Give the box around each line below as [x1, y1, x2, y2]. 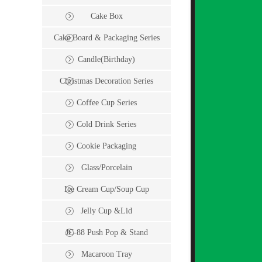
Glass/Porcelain [81, 163, 132, 173]
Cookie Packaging [77, 142, 136, 151]
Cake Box [90, 12, 123, 21]
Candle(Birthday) [78, 55, 135, 64]
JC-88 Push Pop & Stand [65, 228, 148, 237]
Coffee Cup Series [76, 98, 137, 108]
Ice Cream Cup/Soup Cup [64, 185, 149, 194]
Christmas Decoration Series [60, 77, 153, 86]
